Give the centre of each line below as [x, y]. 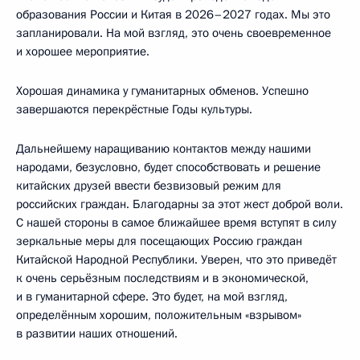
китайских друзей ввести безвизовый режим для [149, 185]
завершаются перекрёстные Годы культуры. [134, 109]
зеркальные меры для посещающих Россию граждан [159, 241]
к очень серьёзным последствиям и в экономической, [162, 278]
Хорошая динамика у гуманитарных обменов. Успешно [162, 90]
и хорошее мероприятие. [83, 51]
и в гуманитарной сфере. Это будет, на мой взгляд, [152, 296]
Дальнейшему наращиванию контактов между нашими [164, 148]
